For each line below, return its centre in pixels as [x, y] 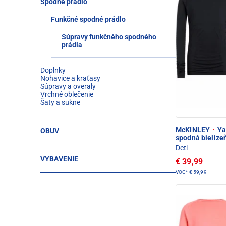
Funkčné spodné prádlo [88, 19]
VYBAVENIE [60, 159]
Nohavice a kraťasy [70, 78]
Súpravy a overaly [68, 86]
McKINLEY [194, 129]
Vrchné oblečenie [67, 94]
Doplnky [53, 70]
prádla [72, 45]
